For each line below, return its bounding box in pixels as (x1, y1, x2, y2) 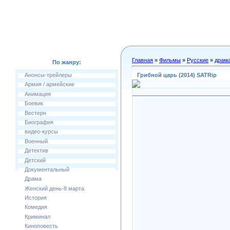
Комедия (25, 204, 47, 210)
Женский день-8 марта (25, 185, 84, 191)
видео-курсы (25, 128, 58, 135)
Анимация (25, 90, 51, 97)
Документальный (25, 166, 69, 172)
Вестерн (25, 109, 46, 116)
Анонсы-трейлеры (25, 72, 72, 78)
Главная (132, 57, 153, 63)
